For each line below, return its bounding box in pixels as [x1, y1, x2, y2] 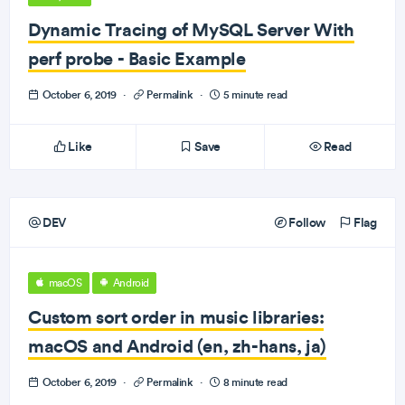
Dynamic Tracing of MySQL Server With [28, 18, 354, 41]
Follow [286, 214, 325, 231]
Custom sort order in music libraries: [28, 306, 325, 328]
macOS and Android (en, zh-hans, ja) [28, 334, 327, 357]
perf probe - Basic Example [28, 47, 246, 70]
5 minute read [221, 88, 287, 101]
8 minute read [221, 375, 287, 389]
